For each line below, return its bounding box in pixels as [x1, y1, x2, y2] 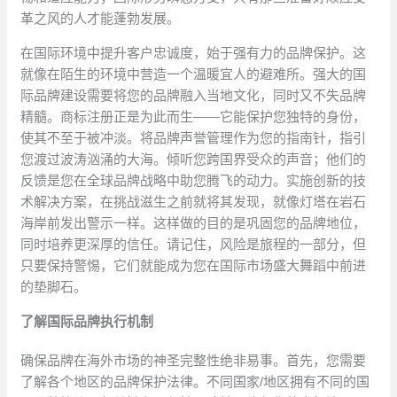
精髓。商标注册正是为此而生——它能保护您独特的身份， [20, 109, 367, 125]
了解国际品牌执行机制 [20, 314, 154, 330]
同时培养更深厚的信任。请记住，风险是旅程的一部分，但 [20, 237, 367, 253]
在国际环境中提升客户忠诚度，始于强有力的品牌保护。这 [20, 45, 367, 61]
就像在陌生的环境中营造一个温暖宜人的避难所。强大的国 [20, 66, 367, 82]
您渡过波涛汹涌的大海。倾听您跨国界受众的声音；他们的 [20, 152, 367, 167]
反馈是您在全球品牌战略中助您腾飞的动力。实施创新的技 [20, 173, 367, 189]
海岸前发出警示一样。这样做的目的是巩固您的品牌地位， [20, 215, 367, 231]
